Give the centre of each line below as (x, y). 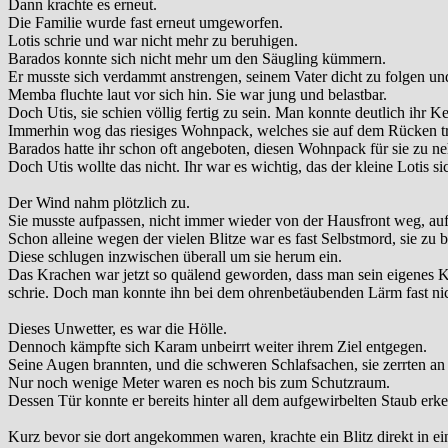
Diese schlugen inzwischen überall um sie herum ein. (175, 257)
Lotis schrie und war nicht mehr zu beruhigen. (153, 41)
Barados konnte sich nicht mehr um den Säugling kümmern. (197, 59)
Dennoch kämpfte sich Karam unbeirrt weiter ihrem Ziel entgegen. (217, 347)
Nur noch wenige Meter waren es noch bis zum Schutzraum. (199, 383)
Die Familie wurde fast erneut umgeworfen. (145, 23)
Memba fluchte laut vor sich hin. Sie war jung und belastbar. (197, 95)
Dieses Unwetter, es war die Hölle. (117, 329)
